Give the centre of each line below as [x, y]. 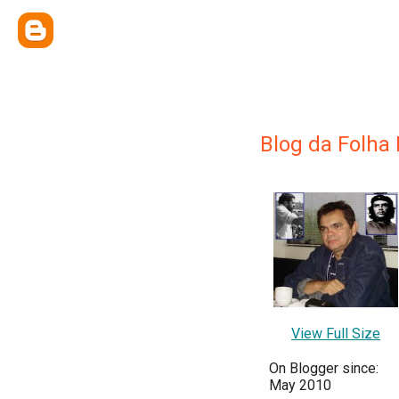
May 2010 [300, 385]
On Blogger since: [324, 368]
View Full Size [336, 333]
